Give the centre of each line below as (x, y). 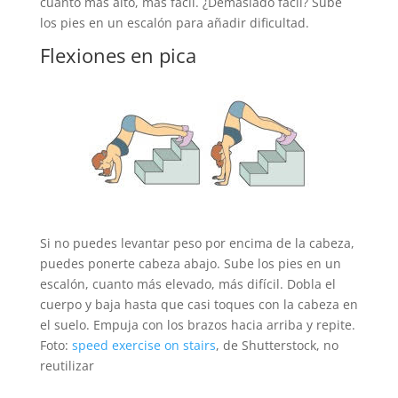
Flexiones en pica (118, 55)
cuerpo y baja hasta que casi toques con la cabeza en (199, 304)
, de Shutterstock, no (277, 345)
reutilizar (67, 365)
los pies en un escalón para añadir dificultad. (174, 22)
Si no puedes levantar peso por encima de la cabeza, (197, 243)
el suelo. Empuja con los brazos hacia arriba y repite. (197, 324)
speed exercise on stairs (143, 345)
